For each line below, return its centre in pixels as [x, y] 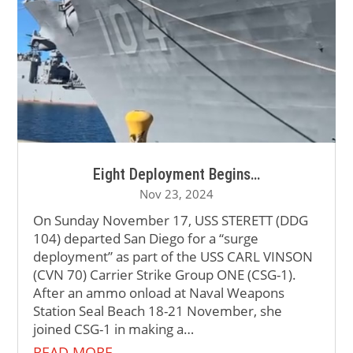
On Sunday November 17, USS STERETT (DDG [171, 221]
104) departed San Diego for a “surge [146, 239]
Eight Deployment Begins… [176, 175]
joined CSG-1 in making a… [114, 329]
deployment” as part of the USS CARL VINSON [173, 257]
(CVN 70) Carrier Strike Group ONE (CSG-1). [167, 275]
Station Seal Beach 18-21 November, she [158, 311]
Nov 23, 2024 [176, 194]
